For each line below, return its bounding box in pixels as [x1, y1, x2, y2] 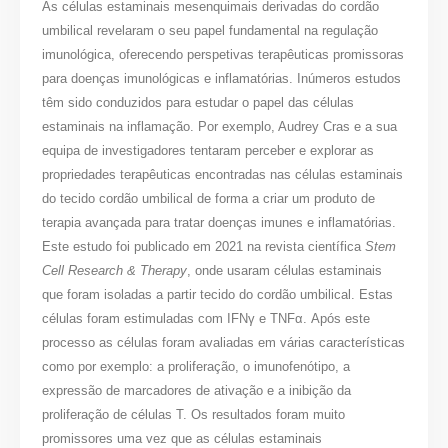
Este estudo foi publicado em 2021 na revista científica [42, 238, 366, 254]
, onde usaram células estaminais [187, 262, 383, 278]
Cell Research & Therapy [42, 262, 188, 278]
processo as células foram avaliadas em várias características [42, 334, 406, 350]
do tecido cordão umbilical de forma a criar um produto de [42, 190, 376, 206]
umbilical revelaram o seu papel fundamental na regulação [42, 22, 379, 38]
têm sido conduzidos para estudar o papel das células [42, 94, 355, 110]
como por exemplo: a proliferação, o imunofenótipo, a [42, 358, 351, 374]
